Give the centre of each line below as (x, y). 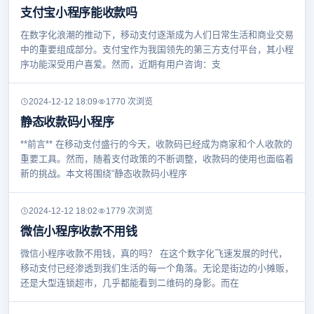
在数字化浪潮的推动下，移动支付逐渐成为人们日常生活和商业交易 (157, 35)
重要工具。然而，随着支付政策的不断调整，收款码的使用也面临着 (157, 159)
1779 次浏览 (129, 211)
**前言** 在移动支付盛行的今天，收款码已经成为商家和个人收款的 (156, 144)
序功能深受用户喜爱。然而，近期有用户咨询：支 (121, 64)
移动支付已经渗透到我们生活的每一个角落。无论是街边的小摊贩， (157, 268)
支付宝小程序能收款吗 (79, 13)
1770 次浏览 (129, 102)
